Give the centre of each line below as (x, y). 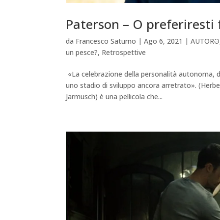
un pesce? (82, 52)
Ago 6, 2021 (164, 41)
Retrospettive (124, 52)
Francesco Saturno (106, 41)
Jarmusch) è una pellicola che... (114, 96)
